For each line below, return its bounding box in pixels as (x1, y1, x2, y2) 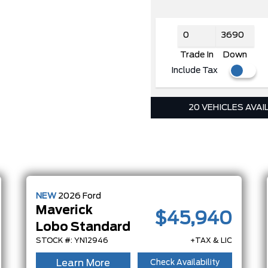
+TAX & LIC (190, 236, 232, 244)
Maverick (36, 204, 93, 217)
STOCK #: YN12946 (36, 236, 108, 244)
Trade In (179, 50, 214, 59)
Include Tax (170, 66, 218, 75)
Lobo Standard (36, 221, 130, 233)
